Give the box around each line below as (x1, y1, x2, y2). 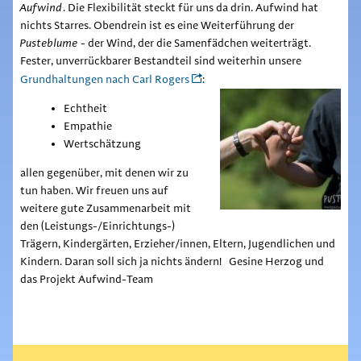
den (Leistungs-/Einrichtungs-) (19, 218, 175, 234)
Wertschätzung (63, 136, 141, 151)
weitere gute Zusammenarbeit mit (19, 201, 191, 216)
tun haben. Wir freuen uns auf (19, 183, 168, 198)
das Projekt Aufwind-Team (19, 272, 158, 287)
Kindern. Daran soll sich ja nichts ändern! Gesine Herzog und (19, 254, 324, 269)
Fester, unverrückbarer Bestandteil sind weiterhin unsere (19, 53, 301, 68)
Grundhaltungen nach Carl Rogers (19, 72, 189, 87)
